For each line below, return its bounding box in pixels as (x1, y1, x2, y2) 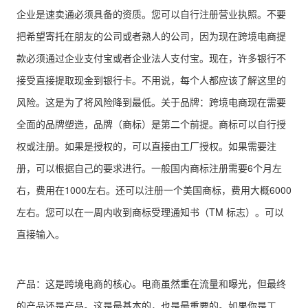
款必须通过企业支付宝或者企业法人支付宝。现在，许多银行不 (16, 51, 286, 65)
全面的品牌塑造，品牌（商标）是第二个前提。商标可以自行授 (16, 117, 286, 131)
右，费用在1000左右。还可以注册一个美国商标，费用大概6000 (16, 183, 291, 197)
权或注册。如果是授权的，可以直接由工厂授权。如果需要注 (16, 139, 276, 153)
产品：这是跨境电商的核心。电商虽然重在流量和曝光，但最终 (16, 276, 286, 290)
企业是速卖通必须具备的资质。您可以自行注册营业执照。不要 (16, 7, 286, 21)
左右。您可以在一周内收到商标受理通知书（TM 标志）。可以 (16, 205, 284, 219)
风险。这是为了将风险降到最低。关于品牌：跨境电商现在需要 (16, 95, 286, 109)
